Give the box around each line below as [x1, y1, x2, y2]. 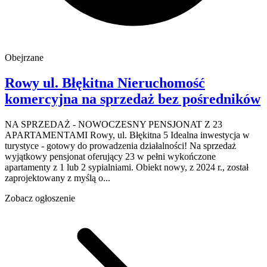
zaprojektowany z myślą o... [5, 172, 110, 183]
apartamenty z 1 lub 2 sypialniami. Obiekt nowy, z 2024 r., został [5, 162, 249, 172]
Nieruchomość [117, 74, 205, 91]
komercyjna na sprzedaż [5, 91, 154, 107]
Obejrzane [5, 52, 44, 63]
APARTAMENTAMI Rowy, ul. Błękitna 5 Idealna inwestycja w [5, 129, 250, 140]
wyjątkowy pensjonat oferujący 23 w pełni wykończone [5, 151, 216, 162]
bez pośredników [158, 91, 260, 107]
